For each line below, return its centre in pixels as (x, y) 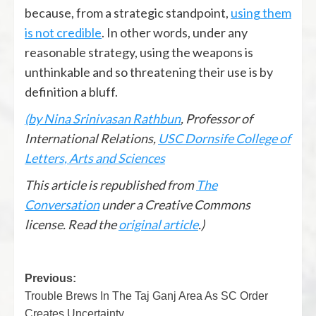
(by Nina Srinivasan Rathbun (103, 118)
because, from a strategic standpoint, (128, 12)
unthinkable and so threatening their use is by (149, 72)
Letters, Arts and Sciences (95, 158)
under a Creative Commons (175, 204)
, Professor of (217, 118)
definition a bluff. (71, 91)
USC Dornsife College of (224, 138)
